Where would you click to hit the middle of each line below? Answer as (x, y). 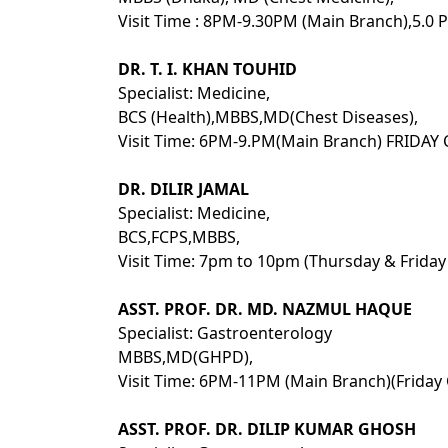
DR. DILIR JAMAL (183, 189)
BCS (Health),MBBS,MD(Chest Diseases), (268, 117)
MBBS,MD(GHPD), (185, 357)
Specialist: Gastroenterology (225, 333)
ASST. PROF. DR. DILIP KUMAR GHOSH (267, 429)
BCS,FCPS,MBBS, (179, 237)
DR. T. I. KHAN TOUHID (207, 69)
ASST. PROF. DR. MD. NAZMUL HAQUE (265, 309)
